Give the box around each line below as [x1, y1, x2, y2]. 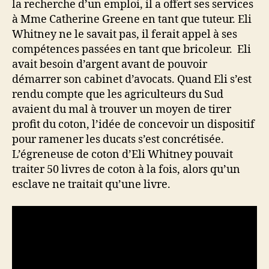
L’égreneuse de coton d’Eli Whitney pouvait [12, 148, 233, 162]
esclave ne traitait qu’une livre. [12, 178, 171, 192]
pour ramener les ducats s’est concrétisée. [12, 133, 224, 147]
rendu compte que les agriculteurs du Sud [12, 88, 223, 102]
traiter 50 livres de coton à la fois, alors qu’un [12, 163, 240, 177]
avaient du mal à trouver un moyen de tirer [12, 103, 231, 117]
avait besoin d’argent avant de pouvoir [12, 58, 207, 72]
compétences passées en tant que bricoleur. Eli [12, 43, 251, 57]
